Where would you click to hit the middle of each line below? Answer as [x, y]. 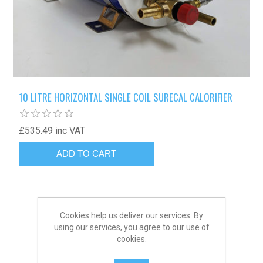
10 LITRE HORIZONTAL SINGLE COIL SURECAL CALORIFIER [126, 97]
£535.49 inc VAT [52, 130]
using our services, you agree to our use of [131, 227]
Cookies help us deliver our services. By [131, 215]
